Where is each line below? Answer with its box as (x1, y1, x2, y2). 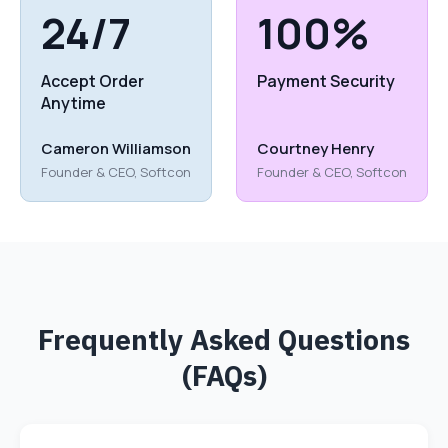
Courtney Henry (257, 138, 374, 160)
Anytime (41, 92, 106, 115)
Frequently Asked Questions (38, 321, 410, 359)
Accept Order (41, 70, 144, 93)
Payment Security (257, 70, 395, 93)
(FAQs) (181, 357, 267, 395)
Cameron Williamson (41, 138, 191, 160)
